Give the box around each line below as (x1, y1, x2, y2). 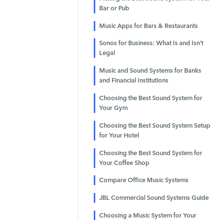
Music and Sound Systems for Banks (99, 67, 201, 75)
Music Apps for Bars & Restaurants (99, 22, 198, 29)
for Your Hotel (99, 131, 139, 139)
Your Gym (99, 104, 128, 111)
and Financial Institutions (99, 77, 168, 84)
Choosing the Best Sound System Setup (99, 121, 210, 129)
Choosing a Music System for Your (99, 211, 196, 219)
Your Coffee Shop (99, 159, 149, 166)
